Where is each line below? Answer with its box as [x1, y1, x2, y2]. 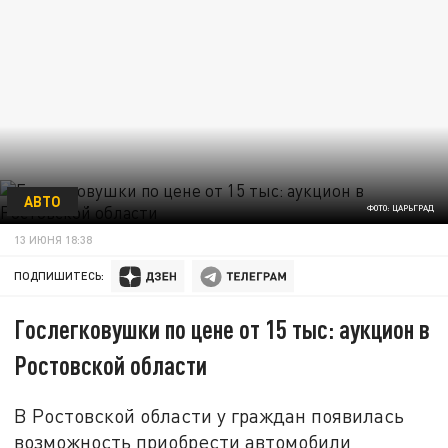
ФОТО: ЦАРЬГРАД [366, 203, 434, 214]
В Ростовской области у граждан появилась [14, 403, 405, 427]
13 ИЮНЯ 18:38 [14, 232, 93, 246]
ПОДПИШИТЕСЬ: [14, 269, 105, 283]
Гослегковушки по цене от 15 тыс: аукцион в [14, 313, 431, 345]
